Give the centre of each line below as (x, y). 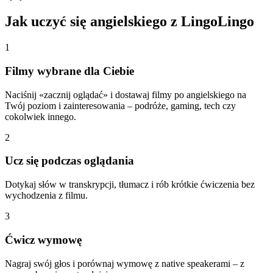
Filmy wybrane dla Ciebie (69, 71)
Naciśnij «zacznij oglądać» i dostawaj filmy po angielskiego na (126, 94)
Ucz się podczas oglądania (69, 161)
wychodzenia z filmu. (46, 196)
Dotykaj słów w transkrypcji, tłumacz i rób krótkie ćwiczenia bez (130, 185)
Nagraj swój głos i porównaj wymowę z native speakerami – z (125, 263)
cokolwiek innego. (41, 116)
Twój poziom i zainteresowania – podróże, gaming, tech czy (120, 105)
